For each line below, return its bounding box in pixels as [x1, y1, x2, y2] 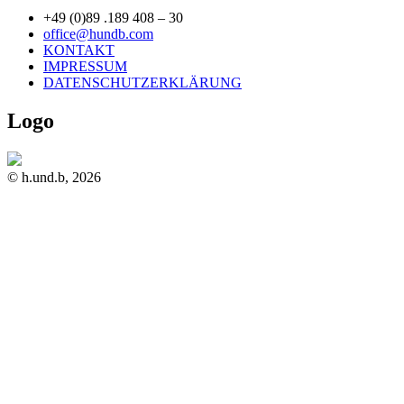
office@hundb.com [43, 26, 153, 42]
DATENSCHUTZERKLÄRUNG [43, 75, 242, 91]
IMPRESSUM [43, 59, 127, 75]
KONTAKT [43, 42, 115, 59]
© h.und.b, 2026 [7, 170, 101, 186]
